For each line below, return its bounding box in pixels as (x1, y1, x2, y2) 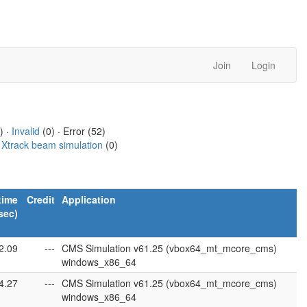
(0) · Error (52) (39, 124, 106, 138)
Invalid (11, 124, 40, 138)
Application (62, 193, 116, 206)
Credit (27, 193, 55, 206)
